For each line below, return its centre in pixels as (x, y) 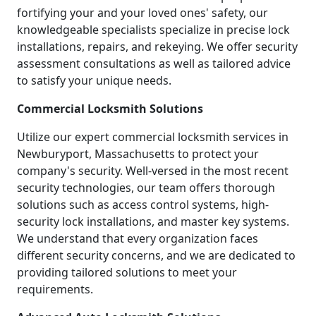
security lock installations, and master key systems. (153, 221)
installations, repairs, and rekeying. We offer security (157, 46)
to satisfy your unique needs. (94, 80)
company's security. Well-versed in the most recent (153, 170)
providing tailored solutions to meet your (127, 272)
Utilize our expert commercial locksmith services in (153, 136)
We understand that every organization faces (138, 238)
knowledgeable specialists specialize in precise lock (153, 29)
